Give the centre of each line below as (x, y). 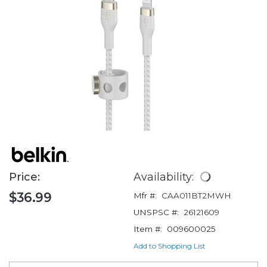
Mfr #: (145, 196)
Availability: (165, 177)
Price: (26, 177)
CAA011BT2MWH (196, 196)
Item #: (148, 229)
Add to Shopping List (170, 246)
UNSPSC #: (156, 212)
